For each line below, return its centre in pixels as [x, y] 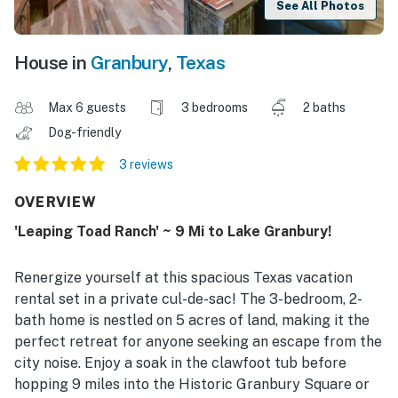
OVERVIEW [56, 203]
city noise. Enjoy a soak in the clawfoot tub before [180, 363]
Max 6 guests [87, 108]
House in [52, 63]
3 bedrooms [215, 108]
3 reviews [146, 165]
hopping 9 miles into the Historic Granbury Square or [192, 385]
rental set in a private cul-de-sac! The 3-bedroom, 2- [188, 299]
